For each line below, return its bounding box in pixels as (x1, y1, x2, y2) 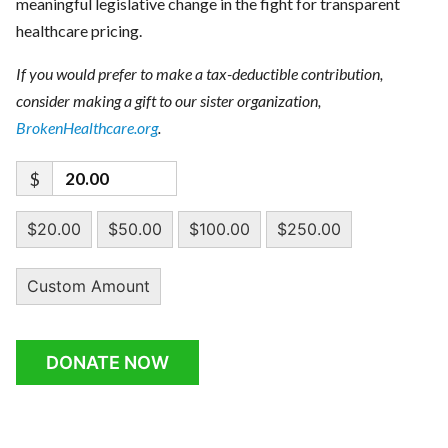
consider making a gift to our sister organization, (15, 91, 321, 111)
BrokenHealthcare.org (15, 118, 158, 138)
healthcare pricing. (15, 21, 142, 41)
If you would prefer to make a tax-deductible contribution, (15, 64, 383, 84)
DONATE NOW (45, 352, 169, 374)
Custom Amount (26, 276, 150, 297)
